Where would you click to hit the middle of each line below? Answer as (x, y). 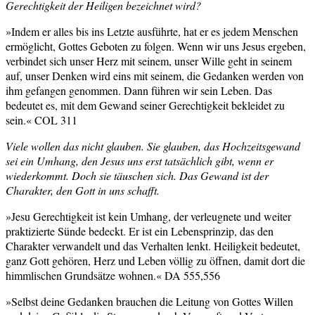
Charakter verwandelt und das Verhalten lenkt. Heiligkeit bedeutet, (153, 245)
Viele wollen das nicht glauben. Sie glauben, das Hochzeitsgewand (153, 146)
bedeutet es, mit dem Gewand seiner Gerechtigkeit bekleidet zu (145, 105)
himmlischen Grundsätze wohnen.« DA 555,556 (113, 275)
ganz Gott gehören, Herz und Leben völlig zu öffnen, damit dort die (155, 260)
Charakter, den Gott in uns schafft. (83, 190)
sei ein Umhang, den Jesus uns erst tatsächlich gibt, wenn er (140, 160)
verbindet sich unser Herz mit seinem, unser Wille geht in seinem (149, 60)
